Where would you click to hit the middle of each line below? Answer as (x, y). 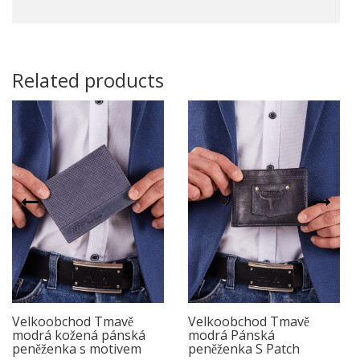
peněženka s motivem (77, 348)
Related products (88, 80)
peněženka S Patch (244, 348)
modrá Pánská (231, 335)
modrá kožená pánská (79, 335)
